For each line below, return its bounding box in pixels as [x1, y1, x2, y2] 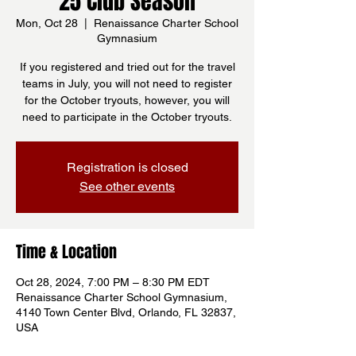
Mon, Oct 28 [16, 17, 78, 29]
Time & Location [16, 240, 117, 264]
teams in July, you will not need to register [22, 77, 232, 90]
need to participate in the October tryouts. [22, 110, 232, 123]
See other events [79, 179, 175, 194]
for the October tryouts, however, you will [25, 94, 230, 106]
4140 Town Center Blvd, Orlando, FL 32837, [16, 306, 236, 319]
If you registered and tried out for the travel [19, 60, 235, 73]
